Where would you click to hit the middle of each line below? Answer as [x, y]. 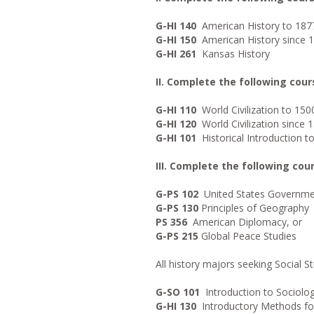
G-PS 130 [177, 208]
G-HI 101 [176, 138]
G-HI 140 [176, 26]
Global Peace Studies [247, 236]
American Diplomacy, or [245, 222]
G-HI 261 [176, 54]
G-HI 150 [176, 40]
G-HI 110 [176, 110]
